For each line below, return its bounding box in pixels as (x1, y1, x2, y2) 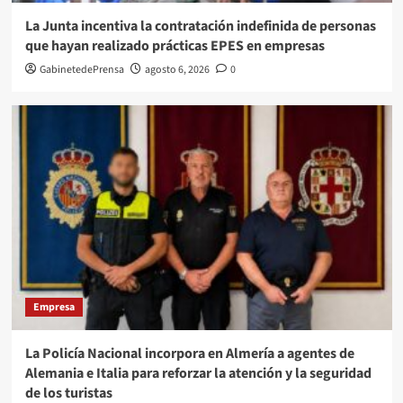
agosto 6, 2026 (144, 62, 210, 78)
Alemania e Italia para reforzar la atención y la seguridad (24, 363, 372, 384)
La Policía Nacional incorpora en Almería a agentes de (24, 344, 354, 364)
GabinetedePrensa (39, 62, 124, 78)
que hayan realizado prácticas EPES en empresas (24, 36, 325, 57)
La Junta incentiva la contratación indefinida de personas (24, 16, 376, 37)
